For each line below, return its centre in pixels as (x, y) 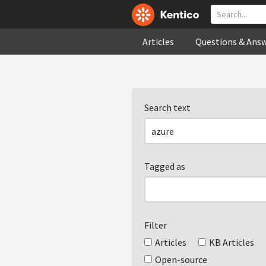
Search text (167, 107)
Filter (156, 225)
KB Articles (232, 242)
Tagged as (165, 166)
